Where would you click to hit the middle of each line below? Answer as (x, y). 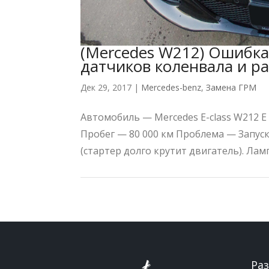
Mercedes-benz (171, 87)
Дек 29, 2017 (106, 87)
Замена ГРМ (231, 87)
